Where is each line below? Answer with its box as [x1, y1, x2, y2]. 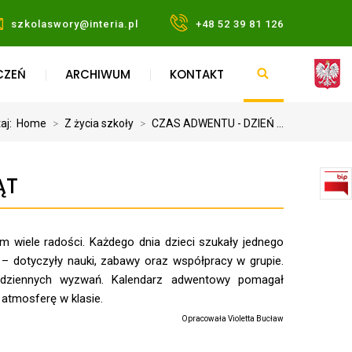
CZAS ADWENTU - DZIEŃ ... [152, 117, 284, 130]
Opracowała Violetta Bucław [181, 314, 284, 323]
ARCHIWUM [65, 66, 130, 82]
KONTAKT [170, 66, 224, 82]
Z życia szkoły [64, 117, 134, 130]
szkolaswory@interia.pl [11, 18, 138, 30]
